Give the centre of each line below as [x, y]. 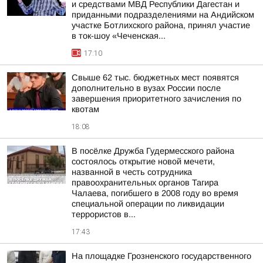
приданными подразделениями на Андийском [163, 15]
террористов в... [104, 214]
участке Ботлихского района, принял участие [161, 25]
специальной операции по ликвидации [148, 204]
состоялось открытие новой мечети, [143, 161]
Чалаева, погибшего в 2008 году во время [155, 193]
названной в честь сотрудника [132, 172]
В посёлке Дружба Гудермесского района [153, 151]
